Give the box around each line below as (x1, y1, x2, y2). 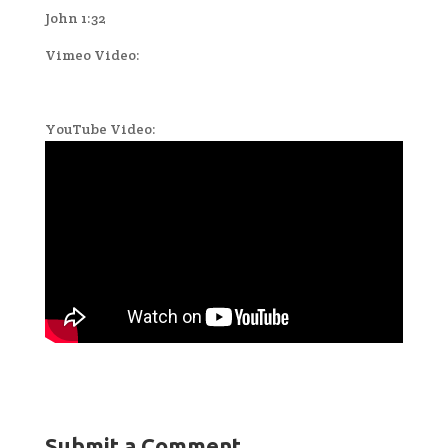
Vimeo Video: (44, 45, 140, 64)
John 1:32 (44, 8, 106, 27)
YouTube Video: (44, 119, 156, 138)
